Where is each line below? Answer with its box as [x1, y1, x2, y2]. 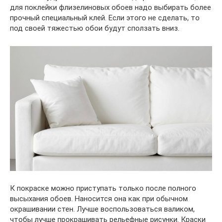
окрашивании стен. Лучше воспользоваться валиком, [10, 204, 195, 214]
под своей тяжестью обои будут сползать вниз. [10, 24, 179, 33]
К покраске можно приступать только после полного [10, 183, 196, 193]
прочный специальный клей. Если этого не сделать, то [10, 13, 200, 23]
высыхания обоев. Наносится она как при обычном [10, 194, 188, 203]
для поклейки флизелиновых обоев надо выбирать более [10, 3, 211, 12]
